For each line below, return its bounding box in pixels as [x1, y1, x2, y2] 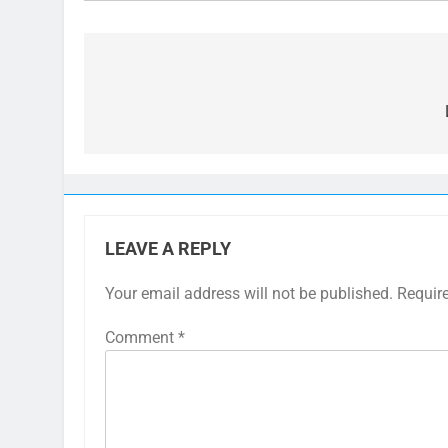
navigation [103, 102, 215, 130]
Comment [105, 328, 178, 347]
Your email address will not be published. [105, 284, 393, 303]
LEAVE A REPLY [105, 239, 231, 259]
